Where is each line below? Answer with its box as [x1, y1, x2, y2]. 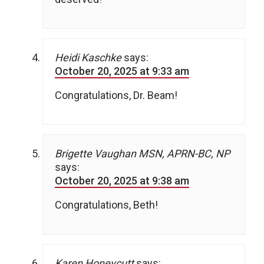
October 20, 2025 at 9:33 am [55, 64, 189, 77]
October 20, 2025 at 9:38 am [55, 174, 189, 187]
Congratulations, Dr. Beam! [55, 88, 177, 101]
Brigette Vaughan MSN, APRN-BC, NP [55, 147, 230, 160]
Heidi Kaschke [55, 51, 121, 64]
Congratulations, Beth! [55, 198, 158, 211]
